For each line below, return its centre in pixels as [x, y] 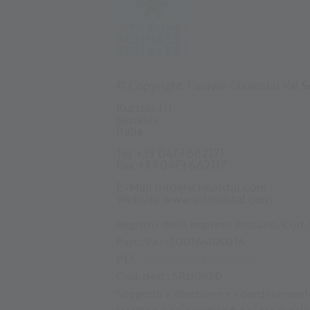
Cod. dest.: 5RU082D [170, 275]
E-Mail [136, 187]
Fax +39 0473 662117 [171, 165]
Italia [130, 131]
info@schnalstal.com [211, 187]
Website [140, 199]
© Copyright [151, 85]
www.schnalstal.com [218, 199]
